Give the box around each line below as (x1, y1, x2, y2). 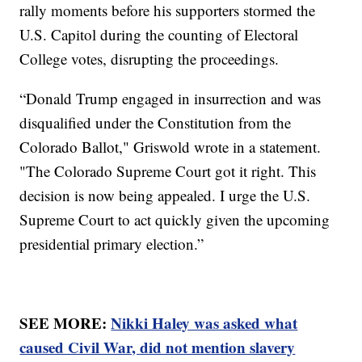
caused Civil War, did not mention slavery (19, 336, 296, 359)
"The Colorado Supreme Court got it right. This (19, 161, 317, 182)
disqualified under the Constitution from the (19, 112, 292, 133)
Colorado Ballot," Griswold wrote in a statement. (19, 137, 322, 158)
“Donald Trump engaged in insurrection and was (19, 88, 322, 109)
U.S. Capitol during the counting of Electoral (19, 24, 299, 45)
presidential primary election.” (19, 234, 204, 255)
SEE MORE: (19, 312, 112, 335)
